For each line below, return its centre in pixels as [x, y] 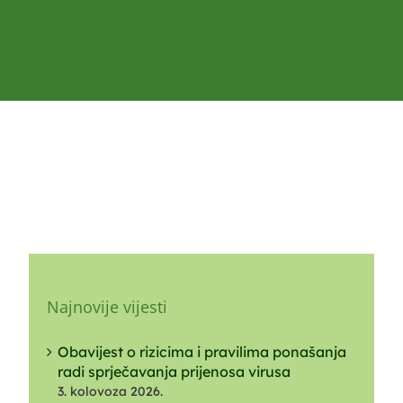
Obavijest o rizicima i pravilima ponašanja [202, 351]
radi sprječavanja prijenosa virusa [174, 371]
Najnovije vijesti [107, 306]
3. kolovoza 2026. [110, 391]
